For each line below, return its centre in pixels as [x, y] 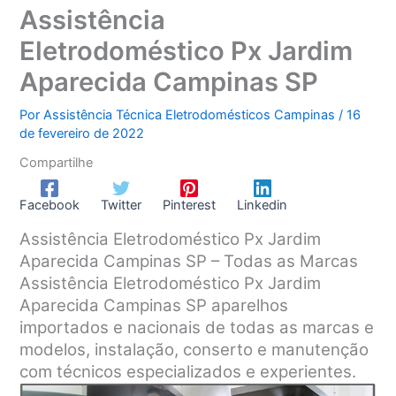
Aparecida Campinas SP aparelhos [154, 305]
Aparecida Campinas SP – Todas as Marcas [189, 261]
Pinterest [190, 205]
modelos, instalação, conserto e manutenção [194, 349]
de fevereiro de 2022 [82, 133]
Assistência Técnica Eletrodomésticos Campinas [191, 114]
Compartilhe [57, 162]
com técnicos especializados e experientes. [188, 371]
